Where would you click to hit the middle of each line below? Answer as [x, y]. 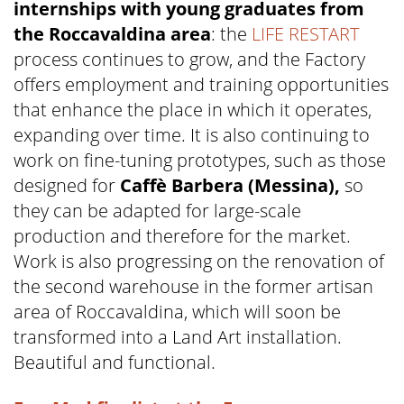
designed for [67, 185]
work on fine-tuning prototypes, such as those [200, 160]
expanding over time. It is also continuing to [192, 134]
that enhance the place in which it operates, [193, 109]
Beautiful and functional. [115, 362]
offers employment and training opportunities [201, 84]
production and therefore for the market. [182, 235]
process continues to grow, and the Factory [189, 59]
